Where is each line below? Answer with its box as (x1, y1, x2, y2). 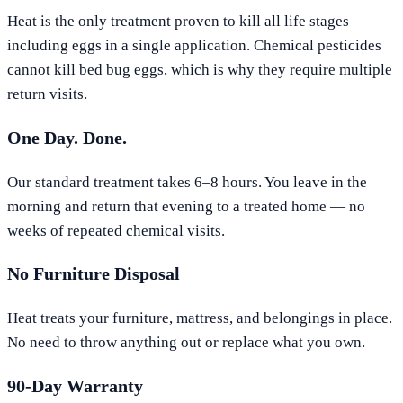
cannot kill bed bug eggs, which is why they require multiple (7, 60, 392, 78)
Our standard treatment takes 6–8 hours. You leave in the (7, 173, 367, 191)
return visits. (7, 85, 87, 103)
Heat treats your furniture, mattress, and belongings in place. (7, 309, 392, 327)
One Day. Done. (7, 127, 127, 148)
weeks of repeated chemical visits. (7, 221, 225, 239)
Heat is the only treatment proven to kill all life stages (7, 12, 349, 30)
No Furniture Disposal (7, 264, 180, 284)
